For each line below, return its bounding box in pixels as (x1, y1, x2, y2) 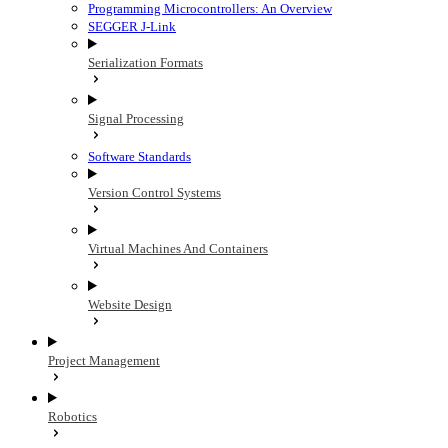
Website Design (88, 297, 172, 312)
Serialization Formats (88, 55, 203, 70)
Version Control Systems (88, 185, 221, 200)
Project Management (48, 353, 160, 368)
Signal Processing (88, 111, 184, 126)
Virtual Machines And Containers (88, 241, 268, 256)
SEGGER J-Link (88, 19, 176, 34)
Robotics (48, 409, 97, 424)
